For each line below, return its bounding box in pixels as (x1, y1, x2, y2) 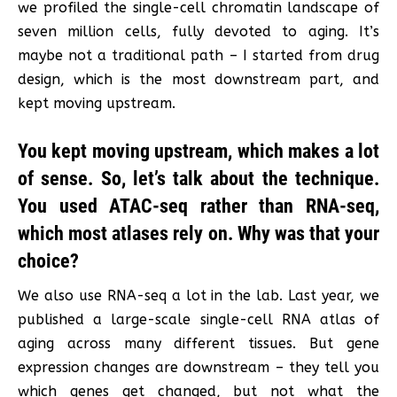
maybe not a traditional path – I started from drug (18, 46, 379, 64)
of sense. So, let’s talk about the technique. (18, 167, 379, 190)
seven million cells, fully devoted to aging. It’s (18, 22, 379, 40)
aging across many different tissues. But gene (18, 334, 379, 352)
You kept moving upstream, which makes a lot (18, 139, 379, 162)
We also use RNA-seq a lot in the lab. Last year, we (18, 286, 379, 304)
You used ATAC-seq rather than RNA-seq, (18, 194, 379, 217)
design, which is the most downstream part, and (18, 70, 379, 88)
